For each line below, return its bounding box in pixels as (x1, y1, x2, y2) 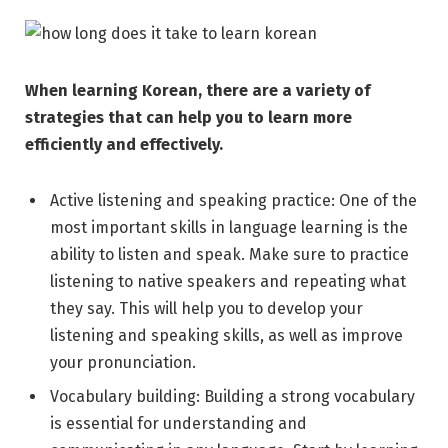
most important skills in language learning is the (50, 217, 408, 237)
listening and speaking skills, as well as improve (50, 325, 403, 345)
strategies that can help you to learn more (25, 107, 352, 127)
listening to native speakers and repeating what (50, 271, 406, 291)
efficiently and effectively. (25, 134, 223, 154)
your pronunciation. (50, 352, 196, 372)
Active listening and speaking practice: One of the (50, 190, 417, 210)
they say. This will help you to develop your (50, 298, 363, 318)
